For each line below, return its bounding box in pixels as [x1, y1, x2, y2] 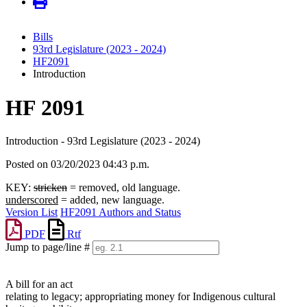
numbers [5, 267, 42, 279]
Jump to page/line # [5, 241, 90, 254]
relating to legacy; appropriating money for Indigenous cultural [5, 291, 275, 303]
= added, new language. [58, 194, 164, 206]
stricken [34, 182, 67, 194]
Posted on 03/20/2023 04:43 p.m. [5, 158, 149, 171]
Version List [5, 206, 58, 219]
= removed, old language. [67, 182, 180, 194]
